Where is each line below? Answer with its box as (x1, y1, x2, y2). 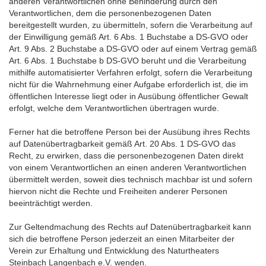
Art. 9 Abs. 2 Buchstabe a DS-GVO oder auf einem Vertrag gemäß (9, 44, 257, 53)
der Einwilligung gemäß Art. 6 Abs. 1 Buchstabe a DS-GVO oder (9, 32, 248, 42)
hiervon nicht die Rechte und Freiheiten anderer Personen (9, 186, 227, 196)
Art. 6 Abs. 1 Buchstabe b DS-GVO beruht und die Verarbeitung (9, 56, 246, 65)
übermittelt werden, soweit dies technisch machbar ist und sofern (9, 175, 252, 184)
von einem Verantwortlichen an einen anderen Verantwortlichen (9, 163, 246, 172)
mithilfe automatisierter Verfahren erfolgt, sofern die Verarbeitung (9, 68, 252, 77)
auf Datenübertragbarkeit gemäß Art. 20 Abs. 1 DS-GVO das (9, 139, 236, 148)
